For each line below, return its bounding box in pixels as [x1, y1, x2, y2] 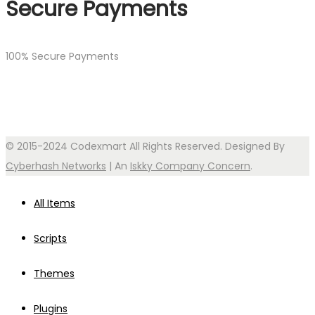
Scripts [34, 231, 67, 246]
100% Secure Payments [6, 49, 119, 64]
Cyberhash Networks [6, 159, 106, 174]
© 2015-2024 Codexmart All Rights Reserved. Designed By [6, 139, 285, 154]
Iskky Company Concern [130, 159, 250, 174]
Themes [34, 266, 75, 281]
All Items [34, 196, 75, 211]
